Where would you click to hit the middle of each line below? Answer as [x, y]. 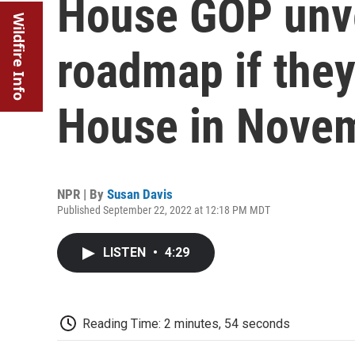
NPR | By [82, 194]
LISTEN [126, 252]
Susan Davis [140, 194]
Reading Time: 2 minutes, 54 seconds [186, 324]
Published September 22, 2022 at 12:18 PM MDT [164, 210]
